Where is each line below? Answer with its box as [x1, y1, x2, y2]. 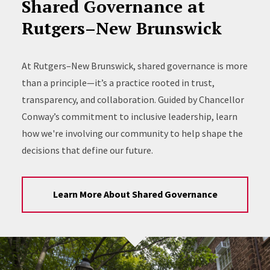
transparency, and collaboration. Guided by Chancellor [21, 93, 244, 105]
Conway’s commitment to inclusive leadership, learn [21, 110, 237, 122]
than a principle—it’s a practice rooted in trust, [21, 76, 215, 89]
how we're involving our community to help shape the [21, 127, 243, 139]
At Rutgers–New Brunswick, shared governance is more [21, 59, 248, 72]
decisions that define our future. [21, 143, 153, 156]
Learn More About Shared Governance [52, 188, 218, 201]
